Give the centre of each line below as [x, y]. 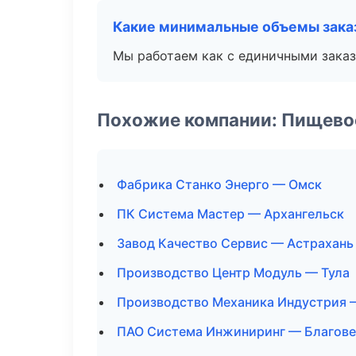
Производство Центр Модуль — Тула [233, 273]
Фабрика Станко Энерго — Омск [219, 184]
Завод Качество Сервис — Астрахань [235, 243]
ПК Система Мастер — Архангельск [230, 214]
